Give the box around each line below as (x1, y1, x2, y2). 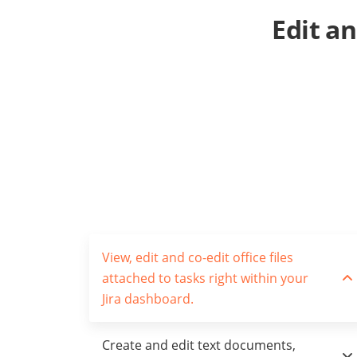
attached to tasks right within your (102, 269, 308, 287)
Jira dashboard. (102, 290, 194, 308)
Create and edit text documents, (102, 336, 296, 354)
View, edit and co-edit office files (102, 249, 293, 266)
